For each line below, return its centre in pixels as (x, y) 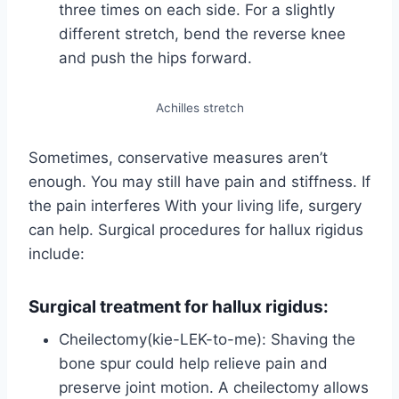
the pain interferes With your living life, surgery (195, 205)
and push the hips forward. (155, 57)
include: (57, 253)
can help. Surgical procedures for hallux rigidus (196, 229)
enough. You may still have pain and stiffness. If (199, 181)
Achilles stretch (199, 107)
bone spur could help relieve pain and (193, 364)
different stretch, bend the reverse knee (202, 33)
